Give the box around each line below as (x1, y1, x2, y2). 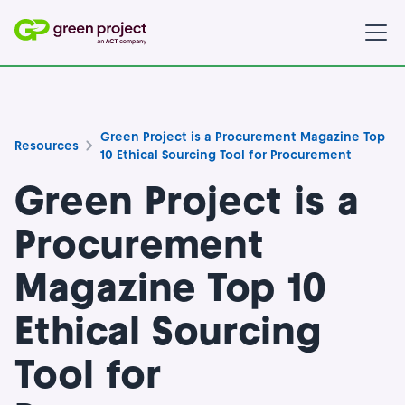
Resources (14, 138, 79, 154)
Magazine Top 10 (14, 263, 326, 311)
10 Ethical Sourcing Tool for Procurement (100, 147, 352, 163)
